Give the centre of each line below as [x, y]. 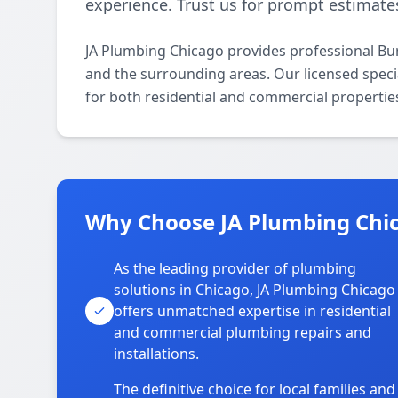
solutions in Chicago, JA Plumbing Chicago [255, 290]
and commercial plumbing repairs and [243, 332]
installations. [156, 354]
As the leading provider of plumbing [235, 268]
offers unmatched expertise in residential [252, 311]
